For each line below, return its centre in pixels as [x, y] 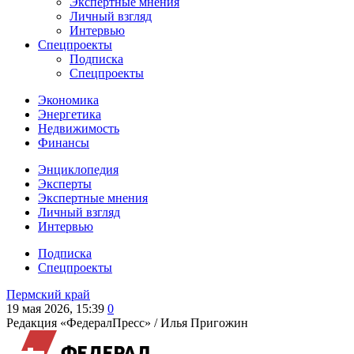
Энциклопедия [78, 169]
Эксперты [65, 184]
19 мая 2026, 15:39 [55, 309]
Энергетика [70, 114]
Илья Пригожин [204, 323]
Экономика [68, 100]
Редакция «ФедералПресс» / [83, 323]
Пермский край [48, 294]
